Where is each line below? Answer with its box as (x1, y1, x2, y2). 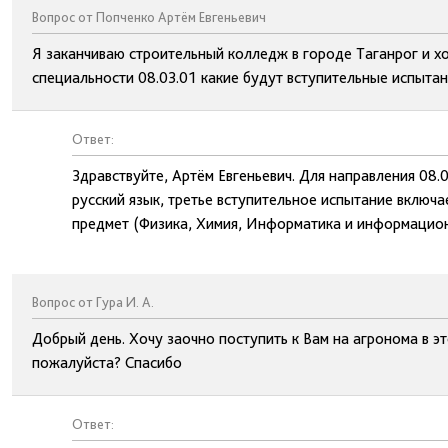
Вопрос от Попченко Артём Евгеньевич (32, 9, 266, 25)
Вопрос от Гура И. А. (32, 294, 154, 310)
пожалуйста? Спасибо (32, 353, 182, 372)
